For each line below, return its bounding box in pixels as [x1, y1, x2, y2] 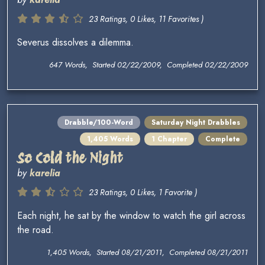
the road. [17, 223, 54, 237]
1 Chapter [151, 134, 187, 145]
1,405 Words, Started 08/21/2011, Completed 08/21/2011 [47, 247, 248, 258]
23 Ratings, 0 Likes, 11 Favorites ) [89, 13, 203, 25]
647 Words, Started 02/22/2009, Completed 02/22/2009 [49, 59, 248, 71]
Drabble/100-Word [64, 117, 133, 128]
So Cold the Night [17, 149, 123, 167]
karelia [30, 166, 60, 180]
